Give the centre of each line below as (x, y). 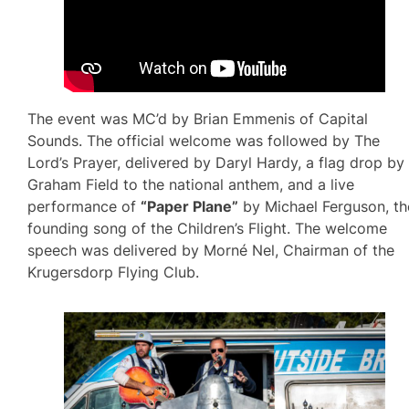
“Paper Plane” (190, 206)
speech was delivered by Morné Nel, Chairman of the (211, 250)
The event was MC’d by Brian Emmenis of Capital (198, 118)
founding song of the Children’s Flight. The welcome (208, 228)
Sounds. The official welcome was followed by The (204, 140)
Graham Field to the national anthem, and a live (191, 184)
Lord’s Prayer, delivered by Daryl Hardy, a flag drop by (216, 162)
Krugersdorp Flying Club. (114, 272)
